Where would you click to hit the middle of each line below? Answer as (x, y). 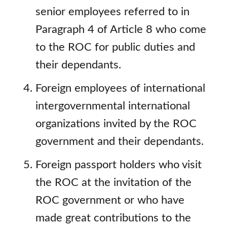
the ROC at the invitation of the (113, 182)
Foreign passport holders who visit (119, 165)
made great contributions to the (113, 218)
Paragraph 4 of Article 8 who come (121, 30)
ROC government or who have (110, 200)
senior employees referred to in (112, 12)
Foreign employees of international (120, 89)
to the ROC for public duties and (115, 48)
